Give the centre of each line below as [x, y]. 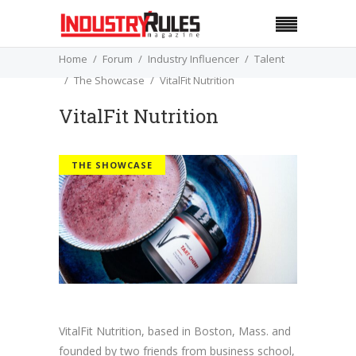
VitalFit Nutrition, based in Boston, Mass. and [175, 331]
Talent [269, 58]
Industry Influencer [193, 58]
